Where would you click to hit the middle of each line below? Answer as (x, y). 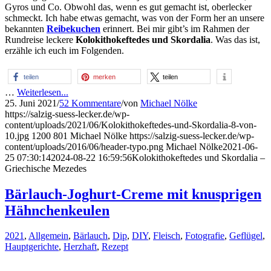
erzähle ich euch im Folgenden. (64, 50)
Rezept (115, 247)
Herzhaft (80, 247)
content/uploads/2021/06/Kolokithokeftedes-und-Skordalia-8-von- (131, 125)
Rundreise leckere (40, 39)
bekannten (26, 28)
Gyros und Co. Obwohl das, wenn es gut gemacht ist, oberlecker (128, 7)
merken (104, 77)
